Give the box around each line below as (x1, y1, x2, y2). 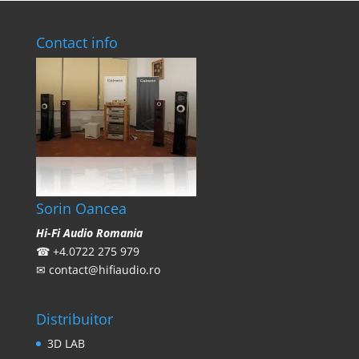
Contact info (35, 33, 118, 52)
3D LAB (46, 336, 85, 352)
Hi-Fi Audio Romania (35, 225, 143, 241)
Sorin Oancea (35, 199, 127, 219)
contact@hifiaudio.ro (48, 262, 160, 278)
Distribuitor (35, 309, 113, 329)
